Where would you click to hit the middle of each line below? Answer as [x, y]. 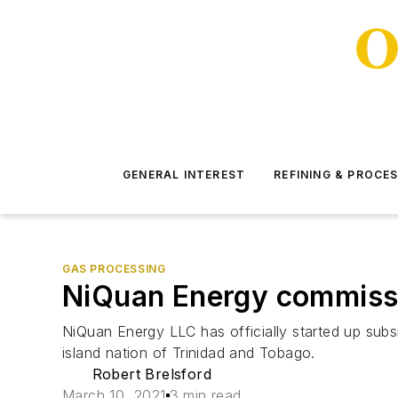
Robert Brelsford [151, 374]
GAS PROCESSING [114, 269]
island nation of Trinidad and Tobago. [189, 353]
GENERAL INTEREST [184, 175]
